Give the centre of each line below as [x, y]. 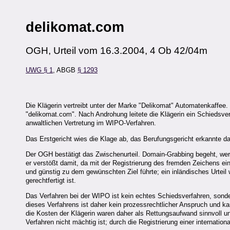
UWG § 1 [39, 70]
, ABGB [65, 70]
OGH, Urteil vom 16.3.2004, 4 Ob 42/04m [117, 50]
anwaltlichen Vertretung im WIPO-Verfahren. [91, 123]
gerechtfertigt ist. [51, 180]
